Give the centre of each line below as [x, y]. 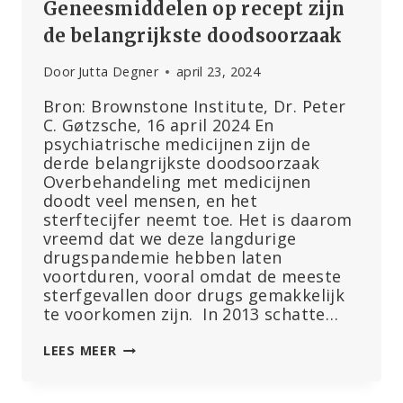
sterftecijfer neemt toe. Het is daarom [198, 220]
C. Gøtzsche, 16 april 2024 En [159, 125]
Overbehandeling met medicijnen [177, 182]
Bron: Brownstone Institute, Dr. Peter [195, 107]
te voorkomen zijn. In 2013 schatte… [191, 314]
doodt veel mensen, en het [150, 201]
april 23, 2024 [218, 72]
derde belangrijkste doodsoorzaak [182, 163]
